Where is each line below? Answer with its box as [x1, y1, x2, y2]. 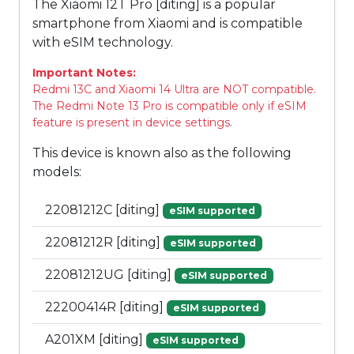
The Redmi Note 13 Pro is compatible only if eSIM [32, 99, 307, 114]
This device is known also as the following [32, 145, 292, 161]
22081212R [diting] [45, 235, 164, 250]
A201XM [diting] [45, 332, 146, 348]
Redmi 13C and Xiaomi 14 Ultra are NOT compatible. [32, 82, 316, 97]
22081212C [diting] [45, 202, 163, 218]
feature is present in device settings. [32, 115, 232, 130]
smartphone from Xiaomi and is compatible [32, 16, 303, 32]
